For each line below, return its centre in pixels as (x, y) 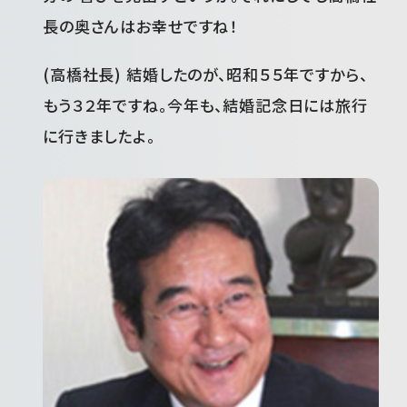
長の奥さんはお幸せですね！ (140, 25)
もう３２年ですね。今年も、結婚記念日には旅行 (205, 105)
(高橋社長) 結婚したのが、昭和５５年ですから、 (205, 74)
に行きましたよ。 (99, 136)
